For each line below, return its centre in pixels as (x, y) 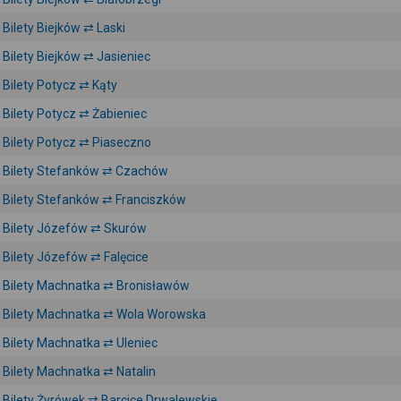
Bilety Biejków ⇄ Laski (64, 28)
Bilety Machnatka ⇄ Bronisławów (96, 286)
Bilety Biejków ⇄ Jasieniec (77, 56)
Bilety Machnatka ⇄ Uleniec (80, 343)
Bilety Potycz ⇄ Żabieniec (75, 114)
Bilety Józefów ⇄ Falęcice (76, 257)
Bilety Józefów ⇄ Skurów (75, 228)
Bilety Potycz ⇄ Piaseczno (77, 142)
